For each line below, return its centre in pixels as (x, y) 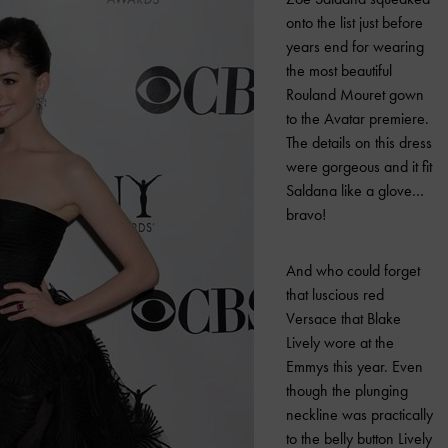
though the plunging (347, 390)
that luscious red (335, 294)
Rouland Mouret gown (355, 94)
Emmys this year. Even (354, 366)
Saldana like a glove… (355, 190)
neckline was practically (359, 414)
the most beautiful (339, 70)
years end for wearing (355, 46)
